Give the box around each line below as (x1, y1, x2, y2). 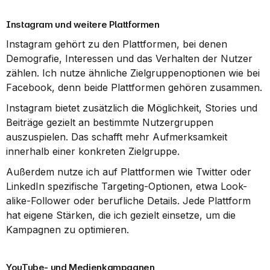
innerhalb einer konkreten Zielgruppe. (6, 145, 180, 157)
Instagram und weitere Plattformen (6, 19, 160, 30)
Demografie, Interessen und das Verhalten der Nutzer (6, 52, 253, 64)
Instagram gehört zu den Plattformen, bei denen (6, 38, 227, 50)
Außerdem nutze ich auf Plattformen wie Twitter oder (6, 166, 251, 178)
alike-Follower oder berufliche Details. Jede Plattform (6, 195, 251, 207)
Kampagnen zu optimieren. (6, 224, 129, 236)
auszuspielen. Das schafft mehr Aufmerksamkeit (6, 131, 227, 143)
